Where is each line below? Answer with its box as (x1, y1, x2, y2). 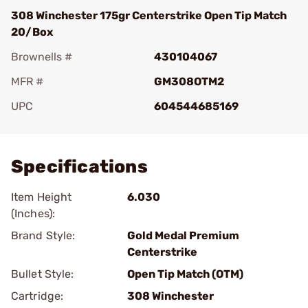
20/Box (11, 25, 53, 38)
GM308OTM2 (154, 75, 224, 88)
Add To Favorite (30, 119, 111, 132)
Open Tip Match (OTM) (127, 267, 243, 280)
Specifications (11, 156, 148, 177)
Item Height (11, 190, 72, 203)
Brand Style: (11, 229, 76, 242)
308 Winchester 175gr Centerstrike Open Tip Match (11, 9, 287, 22)
